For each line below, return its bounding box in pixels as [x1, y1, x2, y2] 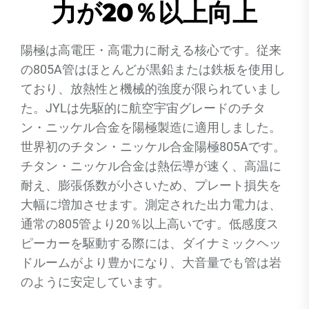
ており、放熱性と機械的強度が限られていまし [21, 81, 281, 96]
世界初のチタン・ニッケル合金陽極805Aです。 [21, 139, 286, 154]
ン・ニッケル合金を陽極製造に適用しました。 [21, 120, 281, 134]
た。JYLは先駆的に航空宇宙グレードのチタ [21, 101, 266, 115]
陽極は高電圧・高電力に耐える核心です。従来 [21, 43, 281, 57]
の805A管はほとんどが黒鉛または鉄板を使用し [21, 62, 286, 77]
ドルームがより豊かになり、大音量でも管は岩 [21, 255, 281, 270]
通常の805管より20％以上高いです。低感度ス [21, 217, 279, 231]
